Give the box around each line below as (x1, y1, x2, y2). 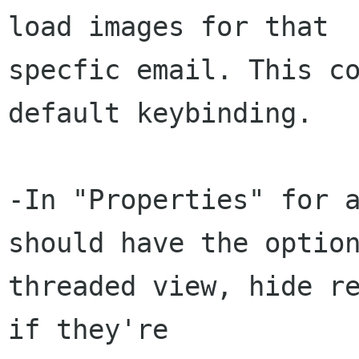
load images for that (8, 10, 329, 42)
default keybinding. (8, 97, 313, 129)
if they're (8, 313, 168, 345)
